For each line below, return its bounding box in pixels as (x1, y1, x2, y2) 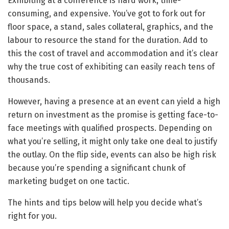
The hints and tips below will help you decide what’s (8, 197, 202, 208)
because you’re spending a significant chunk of (8, 163, 186, 173)
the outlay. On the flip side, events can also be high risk (8, 149, 216, 159)
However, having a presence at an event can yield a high (8, 96, 220, 106)
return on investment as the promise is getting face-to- (8, 109, 218, 120)
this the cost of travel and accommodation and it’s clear (8, 48, 218, 58)
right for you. (8, 211, 59, 221)
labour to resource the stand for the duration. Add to (8, 35, 208, 45)
